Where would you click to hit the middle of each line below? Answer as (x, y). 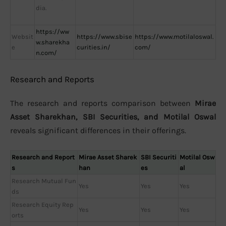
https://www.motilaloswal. (174, 36)
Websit (22, 36)
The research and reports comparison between (102, 103)
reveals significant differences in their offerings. (98, 131)
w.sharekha (53, 42)
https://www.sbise (104, 36)
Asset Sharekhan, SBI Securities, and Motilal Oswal (113, 117)
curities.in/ (94, 47)
